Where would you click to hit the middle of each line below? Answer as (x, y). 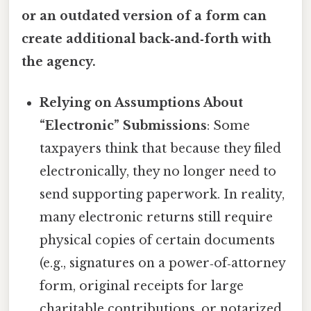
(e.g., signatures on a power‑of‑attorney (163, 263)
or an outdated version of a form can (144, 16)
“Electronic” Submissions (124, 125)
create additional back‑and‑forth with (146, 39)
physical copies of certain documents (158, 240)
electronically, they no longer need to (158, 171)
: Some (229, 125)
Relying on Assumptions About (142, 102)
